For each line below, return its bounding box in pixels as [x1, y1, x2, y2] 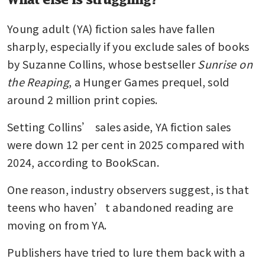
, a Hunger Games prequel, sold [68, 73, 230, 89]
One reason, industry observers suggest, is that [7, 181, 249, 197]
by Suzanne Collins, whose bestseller [7, 56, 198, 72]
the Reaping [7, 73, 69, 89]
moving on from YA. [7, 216, 107, 232]
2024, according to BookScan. [7, 154, 160, 170]
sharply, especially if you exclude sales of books [7, 38, 250, 54]
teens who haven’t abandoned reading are [7, 199, 234, 215]
